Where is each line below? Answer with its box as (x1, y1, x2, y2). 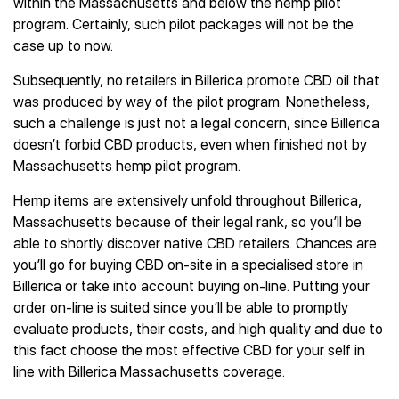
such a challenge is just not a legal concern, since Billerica (13, 115, 379, 132)
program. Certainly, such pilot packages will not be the (13, 16, 354, 33)
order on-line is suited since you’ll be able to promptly (13, 299, 348, 316)
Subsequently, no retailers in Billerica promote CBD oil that (13, 72, 379, 89)
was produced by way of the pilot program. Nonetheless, (13, 94, 370, 110)
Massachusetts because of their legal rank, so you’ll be (13, 214, 362, 231)
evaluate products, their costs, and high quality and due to (13, 321, 383, 338)
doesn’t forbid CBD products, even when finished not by (13, 136, 367, 153)
